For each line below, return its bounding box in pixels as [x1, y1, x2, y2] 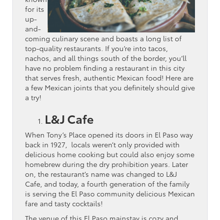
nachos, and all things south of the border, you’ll [25, 53, 187, 63]
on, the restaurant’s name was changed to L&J [25, 168, 177, 179]
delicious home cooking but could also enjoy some [25, 149, 194, 159]
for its [25, 3, 44, 14]
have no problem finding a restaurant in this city [25, 62, 185, 73]
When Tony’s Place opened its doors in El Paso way [25, 129, 193, 139]
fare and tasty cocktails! [25, 198, 103, 208]
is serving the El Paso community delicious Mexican [25, 188, 195, 198]
